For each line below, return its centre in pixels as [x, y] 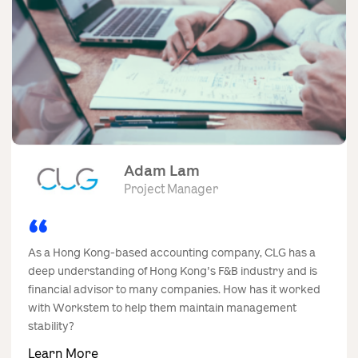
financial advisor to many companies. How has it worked [174, 289]
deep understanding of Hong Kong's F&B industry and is [173, 271]
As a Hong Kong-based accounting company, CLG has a [172, 253]
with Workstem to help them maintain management [162, 308]
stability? [51, 326]
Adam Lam [162, 171]
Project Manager [171, 190]
